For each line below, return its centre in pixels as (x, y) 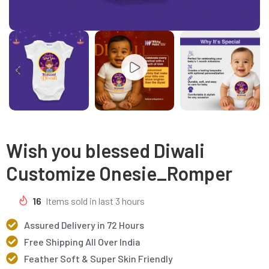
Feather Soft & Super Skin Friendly (98, 258)
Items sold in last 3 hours (95, 201)
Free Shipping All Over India (82, 241)
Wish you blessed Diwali (105, 150)
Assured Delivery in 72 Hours (84, 225)
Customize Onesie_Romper (119, 173)
